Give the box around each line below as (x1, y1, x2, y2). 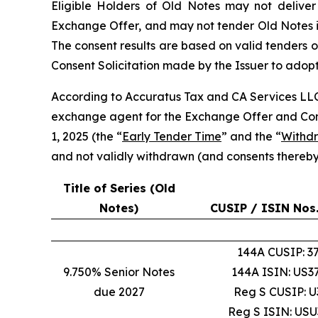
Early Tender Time (122, 129, 221, 143)
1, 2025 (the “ (51, 129, 122, 143)
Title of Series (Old (62, 181, 175, 195)
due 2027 (93, 285, 145, 299)
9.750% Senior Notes (63, 265, 175, 279)
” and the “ (221, 129, 281, 143)
